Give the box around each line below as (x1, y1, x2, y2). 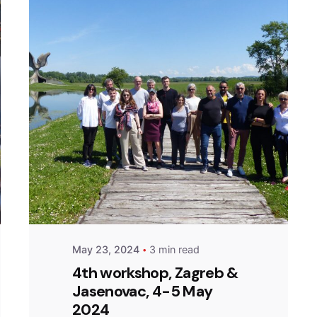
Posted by (117, 157, 167, 170)
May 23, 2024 (72, 243, 140, 255)
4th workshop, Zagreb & (72, 263, 238, 284)
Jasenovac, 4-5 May (72, 281, 213, 302)
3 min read (149, 243, 200, 255)
